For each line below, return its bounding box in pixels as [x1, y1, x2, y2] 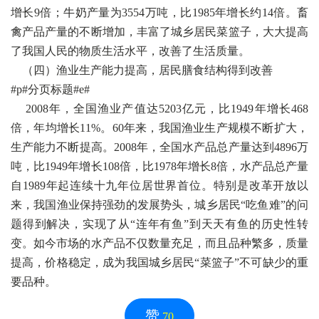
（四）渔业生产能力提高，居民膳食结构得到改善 [11, 64, 273, 76]
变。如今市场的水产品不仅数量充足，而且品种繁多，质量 [11, 237, 308, 249]
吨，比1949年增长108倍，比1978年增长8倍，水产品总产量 [11, 160, 308, 172]
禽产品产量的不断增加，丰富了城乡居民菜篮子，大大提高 [11, 26, 308, 38]
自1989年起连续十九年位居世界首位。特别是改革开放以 [11, 179, 308, 192]
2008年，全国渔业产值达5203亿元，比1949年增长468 [11, 103, 308, 115]
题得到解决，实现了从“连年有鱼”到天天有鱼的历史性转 [11, 218, 308, 230]
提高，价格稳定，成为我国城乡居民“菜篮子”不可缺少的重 [11, 256, 308, 268]
